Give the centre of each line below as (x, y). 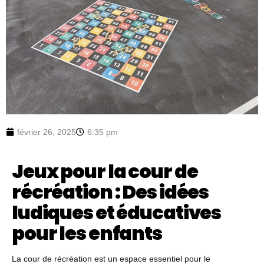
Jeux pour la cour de (105, 171)
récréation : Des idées (110, 192)
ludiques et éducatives (117, 212)
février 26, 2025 (47, 132)
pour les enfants (87, 233)
